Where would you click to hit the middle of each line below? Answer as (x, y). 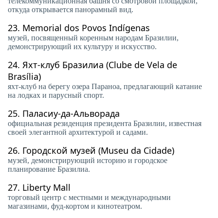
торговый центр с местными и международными (89, 197)
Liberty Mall (46, 187)
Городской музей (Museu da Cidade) (98, 150)
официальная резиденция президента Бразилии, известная (105, 123)
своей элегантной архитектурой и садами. (78, 132)
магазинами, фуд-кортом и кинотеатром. (75, 206)
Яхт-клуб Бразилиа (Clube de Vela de (100, 65)
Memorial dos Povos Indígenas (86, 28)
